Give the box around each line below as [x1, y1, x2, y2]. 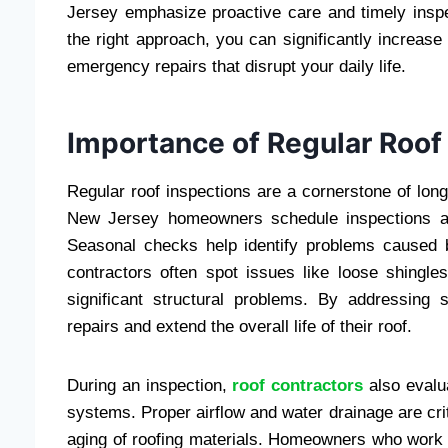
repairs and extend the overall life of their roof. [67, 316, 412, 336]
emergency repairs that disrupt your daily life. [67, 56, 406, 76]
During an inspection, [67, 375, 233, 395]
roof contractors [232, 375, 363, 395]
